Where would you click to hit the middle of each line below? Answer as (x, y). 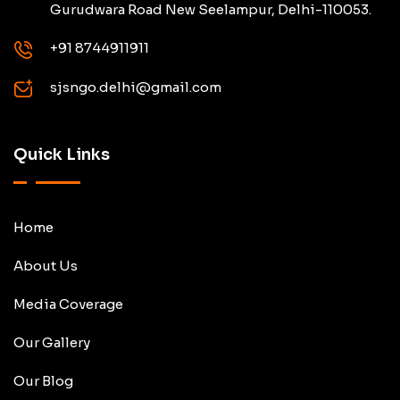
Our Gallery (52, 342)
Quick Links (62, 154)
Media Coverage (68, 304)
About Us (46, 265)
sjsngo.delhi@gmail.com (136, 87)
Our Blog (43, 380)
